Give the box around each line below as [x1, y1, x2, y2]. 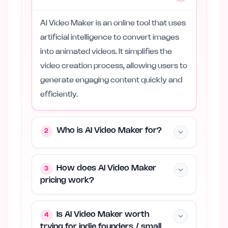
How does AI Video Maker [56, 164, 156, 172]
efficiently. [40, 91, 78, 98]
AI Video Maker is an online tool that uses [40, 20, 186, 27]
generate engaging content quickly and [40, 77, 182, 84]
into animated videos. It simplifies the [40, 48, 172, 55]
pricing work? [40, 177, 94, 184]
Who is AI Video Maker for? [56, 127, 162, 134]
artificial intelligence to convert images [40, 34, 179, 41]
